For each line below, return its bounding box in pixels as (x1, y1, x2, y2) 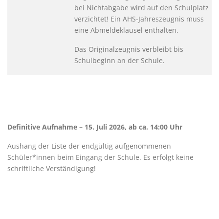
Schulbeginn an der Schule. (74, 56, 165, 65)
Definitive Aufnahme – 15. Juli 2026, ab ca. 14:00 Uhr (7, 122, 182, 131)
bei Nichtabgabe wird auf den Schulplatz (74, 3, 209, 12)
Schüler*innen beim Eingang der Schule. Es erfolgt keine (7, 153, 194, 162)
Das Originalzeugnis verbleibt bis (74, 44, 184, 54)
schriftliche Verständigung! (7, 164, 96, 173)
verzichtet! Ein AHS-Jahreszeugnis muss (74, 14, 204, 23)
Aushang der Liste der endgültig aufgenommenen (7, 141, 171, 151)
